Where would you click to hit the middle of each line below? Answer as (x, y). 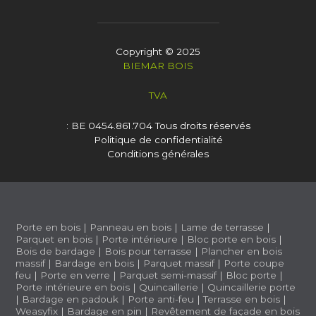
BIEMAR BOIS (158, 65)
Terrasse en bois (242, 299)
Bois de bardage (56, 251)
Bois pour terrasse (148, 251)
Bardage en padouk (71, 299)
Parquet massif (179, 263)
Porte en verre (75, 275)
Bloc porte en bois (232, 239)
